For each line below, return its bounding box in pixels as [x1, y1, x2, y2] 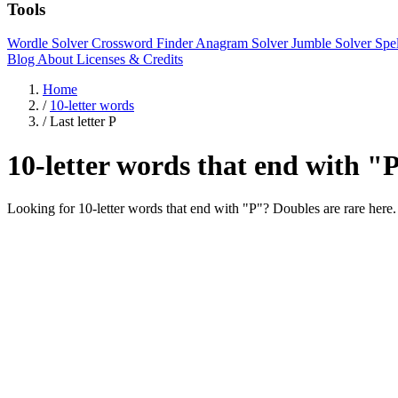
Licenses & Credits [76, 52, 183, 68]
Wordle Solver [7, 36, 92, 52]
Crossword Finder [92, 36, 195, 52]
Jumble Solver [291, 36, 375, 52]
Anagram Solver [195, 36, 291, 52]
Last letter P [50, 114, 116, 130]
